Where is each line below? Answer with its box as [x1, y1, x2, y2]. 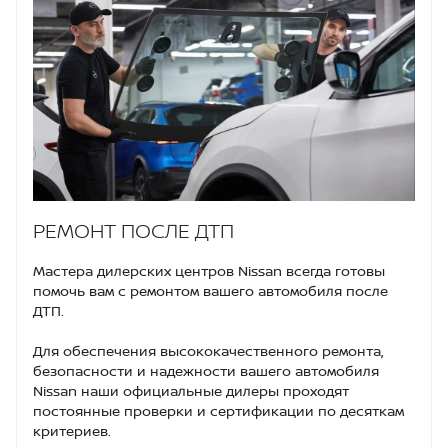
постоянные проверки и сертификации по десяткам [33, 400, 404, 420]
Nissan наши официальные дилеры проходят [33, 380, 349, 400]
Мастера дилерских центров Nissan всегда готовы [33, 260, 385, 280]
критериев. [33, 420, 111, 440]
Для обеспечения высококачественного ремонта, [33, 340, 384, 360]
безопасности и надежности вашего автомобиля [33, 360, 379, 380]
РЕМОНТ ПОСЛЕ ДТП [33, 216, 234, 244]
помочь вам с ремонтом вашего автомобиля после [33, 280, 388, 300]
